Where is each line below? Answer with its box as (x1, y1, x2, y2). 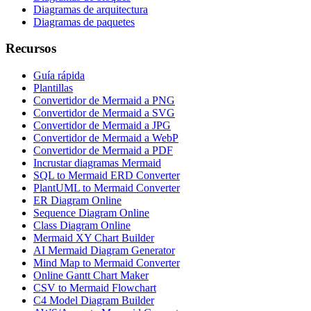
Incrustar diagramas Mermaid (33, 156, 161, 169)
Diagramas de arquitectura (33, 3, 148, 15)
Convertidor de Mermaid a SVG (33, 106, 175, 119)
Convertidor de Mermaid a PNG (33, 94, 175, 106)
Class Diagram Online (33, 219, 131, 231)
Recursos (6, 41, 56, 56)
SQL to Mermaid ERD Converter (33, 169, 180, 181)
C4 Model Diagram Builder (33, 294, 154, 306)
